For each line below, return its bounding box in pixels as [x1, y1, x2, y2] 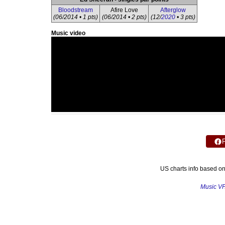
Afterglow [160, 7, 186, 14]
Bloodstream [58, 7, 93, 14]
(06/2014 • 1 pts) [53, 14, 98, 21]
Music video [51, 30, 85, 37]
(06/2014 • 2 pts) [101, 14, 147, 21]
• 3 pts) [175, 14, 195, 21]
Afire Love [110, 7, 138, 14]
